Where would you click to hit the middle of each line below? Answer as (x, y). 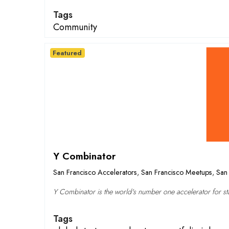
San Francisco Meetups (177, 172)
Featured (67, 53)
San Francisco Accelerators (95, 172)
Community (75, 27)
